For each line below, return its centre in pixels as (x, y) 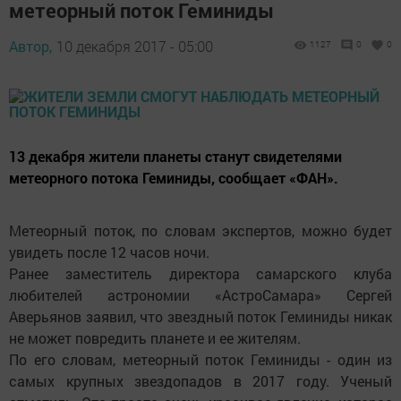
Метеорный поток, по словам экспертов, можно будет (200, 230)
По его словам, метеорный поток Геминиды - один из (200, 359)
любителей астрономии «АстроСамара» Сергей (200, 295)
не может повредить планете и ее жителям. (155, 338)
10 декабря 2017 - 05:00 (135, 46)
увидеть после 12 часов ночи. (109, 252)
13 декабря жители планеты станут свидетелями (175, 156)
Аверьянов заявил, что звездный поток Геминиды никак (200, 316)
